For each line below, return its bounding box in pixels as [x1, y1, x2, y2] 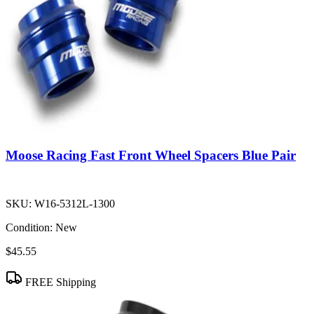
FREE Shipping [22, 276, 96, 289]
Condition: [6, 221, 53, 234]
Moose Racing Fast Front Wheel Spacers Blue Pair [6, 148, 296, 163]
